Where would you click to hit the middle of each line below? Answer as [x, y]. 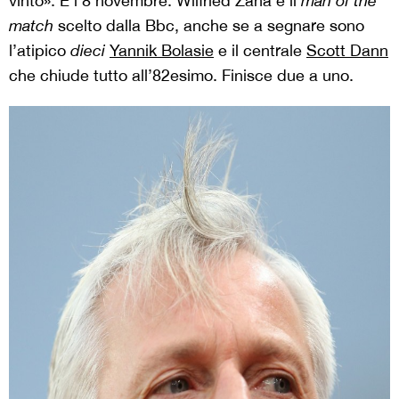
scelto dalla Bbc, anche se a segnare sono [211, 25]
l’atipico [40, 50]
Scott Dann [347, 50]
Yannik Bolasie [162, 50]
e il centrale [260, 50]
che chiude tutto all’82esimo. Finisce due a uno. [181, 75]
